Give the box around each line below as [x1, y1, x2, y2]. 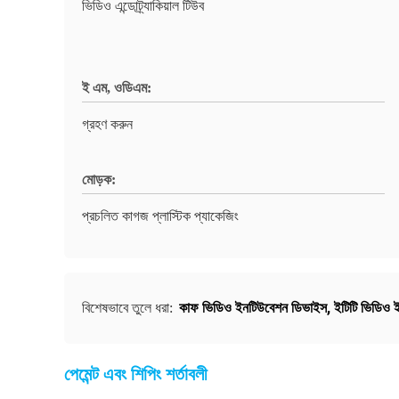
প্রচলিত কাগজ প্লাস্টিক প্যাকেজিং [82, 208, 239, 224]
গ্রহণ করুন [82, 117, 133, 132]
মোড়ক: [82, 172, 116, 187]
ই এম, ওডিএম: [82, 80, 151, 95]
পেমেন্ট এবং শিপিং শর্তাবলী [64, 364, 208, 384]
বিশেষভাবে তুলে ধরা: [82, 300, 176, 315]
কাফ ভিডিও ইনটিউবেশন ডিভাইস [179, 299, 327, 316]
